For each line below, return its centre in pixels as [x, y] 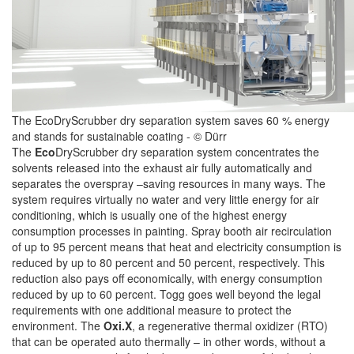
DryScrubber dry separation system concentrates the [187, 152]
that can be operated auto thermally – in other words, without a [169, 342]
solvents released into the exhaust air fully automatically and [162, 168]
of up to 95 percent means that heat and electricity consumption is [177, 247]
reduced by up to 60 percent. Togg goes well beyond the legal [166, 294]
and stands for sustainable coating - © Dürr [119, 136]
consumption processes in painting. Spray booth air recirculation [172, 231]
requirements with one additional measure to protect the [152, 310]
